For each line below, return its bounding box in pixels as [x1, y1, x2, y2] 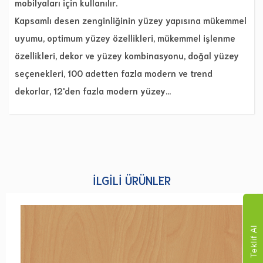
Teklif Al [249, 224, 258, 258]
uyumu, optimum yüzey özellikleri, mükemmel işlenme [15, 32, 235, 44]
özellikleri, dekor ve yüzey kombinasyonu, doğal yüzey [15, 49, 239, 62]
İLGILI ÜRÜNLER [92, 173, 171, 188]
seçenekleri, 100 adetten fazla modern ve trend [15, 67, 213, 79]
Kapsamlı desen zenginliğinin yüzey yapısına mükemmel [15, 14, 247, 26]
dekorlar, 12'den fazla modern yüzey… [15, 85, 171, 97]
